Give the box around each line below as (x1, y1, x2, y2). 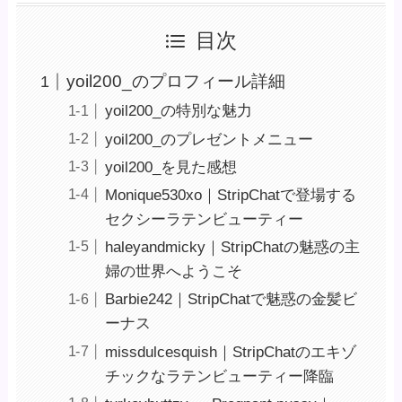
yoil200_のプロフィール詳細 (66, 72, 286, 92)
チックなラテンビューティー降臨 (104, 367, 334, 385)
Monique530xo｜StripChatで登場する (104, 187, 356, 204)
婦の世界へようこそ (104, 263, 242, 281)
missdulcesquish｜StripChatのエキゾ (104, 343, 356, 361)
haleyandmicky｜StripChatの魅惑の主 (104, 239, 360, 257)
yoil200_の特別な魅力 (104, 102, 252, 120)
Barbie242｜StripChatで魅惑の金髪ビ (104, 291, 357, 309)
